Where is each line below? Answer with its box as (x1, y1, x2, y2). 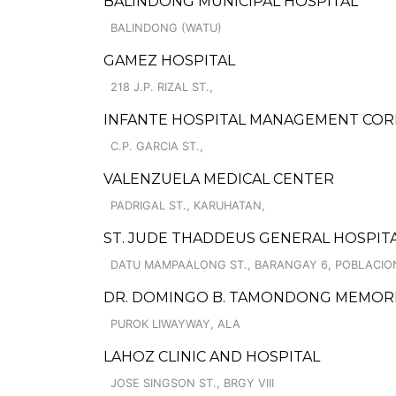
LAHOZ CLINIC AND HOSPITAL (103, 348, 320, 365)
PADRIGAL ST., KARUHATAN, (110, 199, 265, 212)
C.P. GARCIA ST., (110, 140, 203, 153)
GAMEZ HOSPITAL (103, 52, 235, 69)
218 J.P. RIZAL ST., (110, 80, 213, 94)
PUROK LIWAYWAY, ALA (110, 317, 240, 331)
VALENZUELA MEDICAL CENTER (103, 171, 334, 187)
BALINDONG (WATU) (110, 21, 222, 34)
